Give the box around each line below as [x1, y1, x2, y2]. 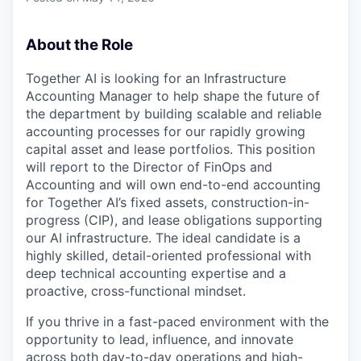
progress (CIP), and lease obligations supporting [26, 211, 322, 228]
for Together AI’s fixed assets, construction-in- [26, 193, 309, 210]
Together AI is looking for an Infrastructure [26, 69, 286, 86]
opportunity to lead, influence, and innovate [26, 330, 293, 347]
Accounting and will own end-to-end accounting [26, 176, 321, 193]
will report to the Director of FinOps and [26, 158, 272, 175]
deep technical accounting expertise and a [26, 264, 286, 281]
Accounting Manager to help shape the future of [26, 87, 320, 104]
